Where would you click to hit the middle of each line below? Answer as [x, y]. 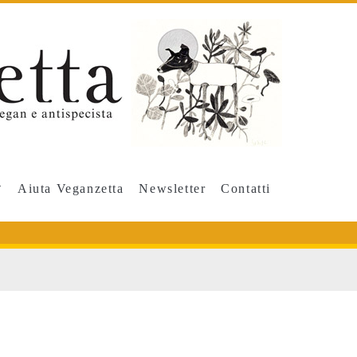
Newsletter [173, 188]
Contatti [246, 188]
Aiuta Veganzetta [71, 188]
